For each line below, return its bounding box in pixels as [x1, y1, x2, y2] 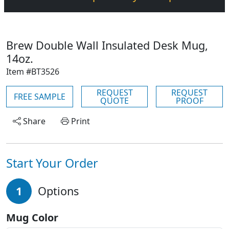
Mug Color [6, 211, 58, 224]
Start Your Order [6, 155, 98, 171]
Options [38, 184, 79, 198]
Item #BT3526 [6, 66, 59, 77]
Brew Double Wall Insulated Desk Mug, [6, 38, 208, 53]
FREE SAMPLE [13, 91, 65, 102]
